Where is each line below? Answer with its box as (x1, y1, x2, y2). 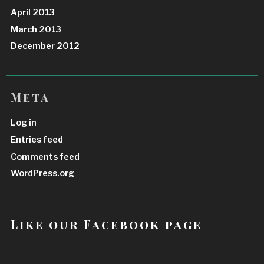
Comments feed (11, 151, 80, 162)
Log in (11, 117, 37, 128)
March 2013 (11, 24, 62, 35)
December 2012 (11, 41, 80, 52)
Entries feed (11, 134, 64, 145)
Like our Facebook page (11, 216, 203, 233)
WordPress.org (11, 168, 75, 179)
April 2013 (11, 6, 55, 18)
